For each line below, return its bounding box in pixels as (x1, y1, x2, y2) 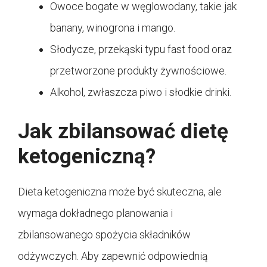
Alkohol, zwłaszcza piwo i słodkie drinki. (50, 85, 231, 98)
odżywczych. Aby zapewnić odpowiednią (18, 249, 208, 262)
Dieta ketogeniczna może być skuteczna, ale (18, 185, 222, 198)
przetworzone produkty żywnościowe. (50, 64, 226, 77)
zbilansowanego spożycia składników (18, 228, 191, 241)
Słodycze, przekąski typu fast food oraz (50, 42, 232, 55)
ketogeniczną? (18, 144, 156, 169)
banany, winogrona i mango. (50, 21, 175, 34)
